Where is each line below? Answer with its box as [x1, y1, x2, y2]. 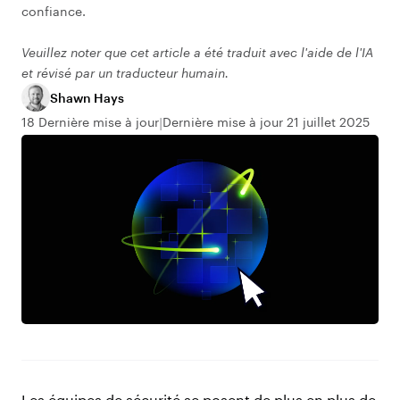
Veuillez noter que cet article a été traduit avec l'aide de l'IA [21, 45, 373, 60]
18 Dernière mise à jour [21, 114, 159, 129]
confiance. [21, 4, 86, 19]
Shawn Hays [50, 89, 124, 105]
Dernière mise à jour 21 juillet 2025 [162, 114, 370, 129]
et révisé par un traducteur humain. [21, 65, 229, 80]
